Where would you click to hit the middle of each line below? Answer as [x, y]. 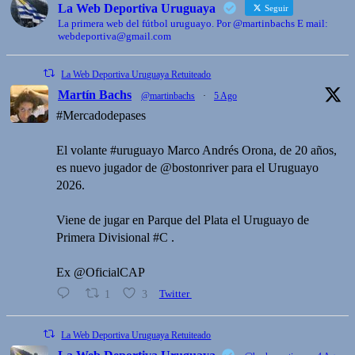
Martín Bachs [95, 94]
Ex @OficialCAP [101, 272]
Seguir [275, 8]
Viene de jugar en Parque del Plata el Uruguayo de [183, 219]
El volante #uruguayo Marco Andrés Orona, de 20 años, [197, 150]
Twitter [174, 294]
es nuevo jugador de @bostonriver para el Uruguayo [187, 167]
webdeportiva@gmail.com [115, 36]
